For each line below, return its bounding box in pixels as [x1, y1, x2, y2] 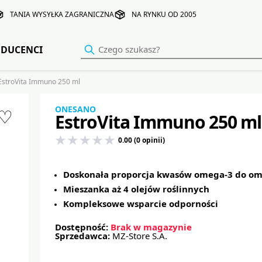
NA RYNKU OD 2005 [132, 11, 196, 18]
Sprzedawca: [54, 232, 112, 240]
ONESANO [54, 105, 96, 113]
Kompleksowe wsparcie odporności [63, 199, 218, 208]
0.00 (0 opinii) [116, 136, 165, 144]
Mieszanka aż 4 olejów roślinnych [63, 185, 209, 194]
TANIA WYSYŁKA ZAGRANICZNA [10, 11, 114, 18]
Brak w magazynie [110, 223, 192, 232]
